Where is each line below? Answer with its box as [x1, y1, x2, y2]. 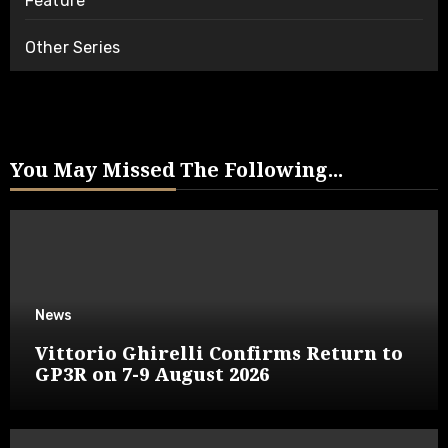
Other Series [24, 37, 121, 57]
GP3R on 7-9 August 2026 [34, 361, 269, 386]
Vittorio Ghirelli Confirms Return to [34, 340, 403, 365]
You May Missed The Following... [9, 155, 343, 183]
